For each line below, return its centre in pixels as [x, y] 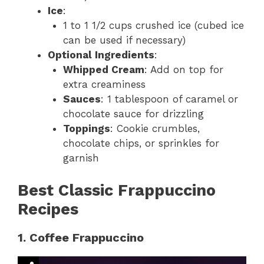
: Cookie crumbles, [155, 129]
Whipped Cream [103, 70]
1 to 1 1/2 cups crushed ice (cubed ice [153, 26]
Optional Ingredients [101, 55]
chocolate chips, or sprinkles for [141, 143]
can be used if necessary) [124, 40]
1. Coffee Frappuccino [81, 237]
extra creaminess [104, 85]
